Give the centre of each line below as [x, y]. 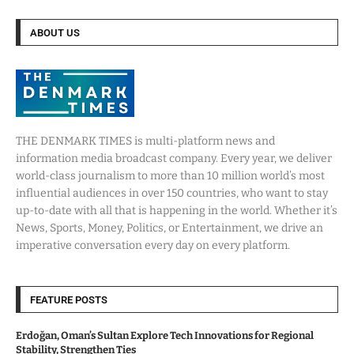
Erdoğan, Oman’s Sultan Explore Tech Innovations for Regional [165, 335]
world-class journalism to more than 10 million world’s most [170, 175]
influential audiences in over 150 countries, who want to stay [172, 193]
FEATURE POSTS [69, 299]
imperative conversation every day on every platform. [153, 245]
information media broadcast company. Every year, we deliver [174, 158]
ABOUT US [55, 33]
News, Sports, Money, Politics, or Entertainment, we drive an [169, 228]
